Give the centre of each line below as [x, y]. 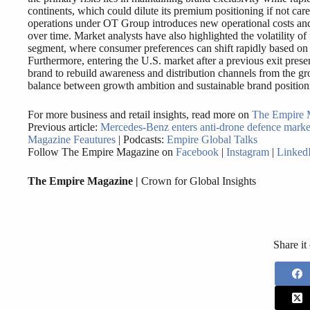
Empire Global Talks [212, 140]
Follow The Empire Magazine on [102, 152]
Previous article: [64, 127]
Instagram [248, 152]
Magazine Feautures [72, 140]
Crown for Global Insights [199, 181]
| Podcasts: [141, 140]
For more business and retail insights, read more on [140, 115]
